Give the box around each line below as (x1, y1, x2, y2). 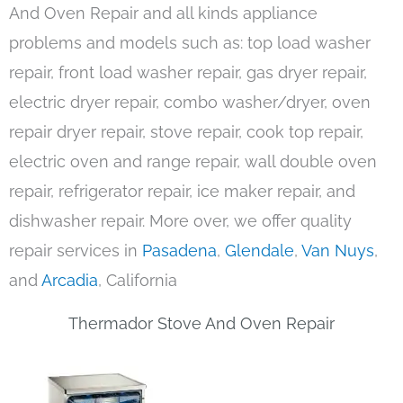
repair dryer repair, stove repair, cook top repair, (9, 122, 363, 142)
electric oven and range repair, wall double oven (9, 152, 377, 172)
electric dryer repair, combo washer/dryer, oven (9, 93, 371, 112)
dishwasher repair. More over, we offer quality (9, 211, 352, 231)
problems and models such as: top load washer (9, 33, 371, 53)
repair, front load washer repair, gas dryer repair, (9, 63, 367, 83)
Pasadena (142, 241, 217, 261)
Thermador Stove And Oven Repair (68, 314, 335, 334)
